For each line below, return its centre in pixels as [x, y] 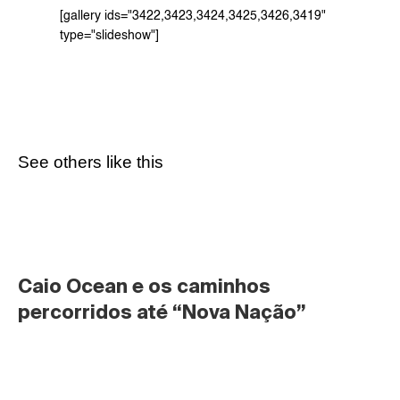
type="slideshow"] [109, 36]
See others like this [91, 162]
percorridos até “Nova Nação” [162, 312]
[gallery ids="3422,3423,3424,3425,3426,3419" [192, 16]
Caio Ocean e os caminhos [144, 286]
